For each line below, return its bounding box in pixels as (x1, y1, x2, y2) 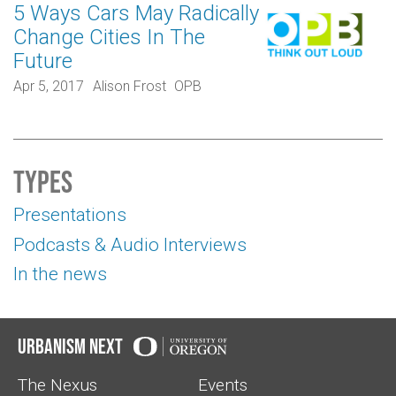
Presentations (13, 204, 126, 226)
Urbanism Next (18, 334, 123, 359)
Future (13, 49, 72, 74)
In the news (13, 263, 107, 286)
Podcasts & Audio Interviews (13, 233, 247, 255)
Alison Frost (92, 77, 166, 95)
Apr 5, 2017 (13, 77, 84, 95)
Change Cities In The (13, 25, 205, 50)
